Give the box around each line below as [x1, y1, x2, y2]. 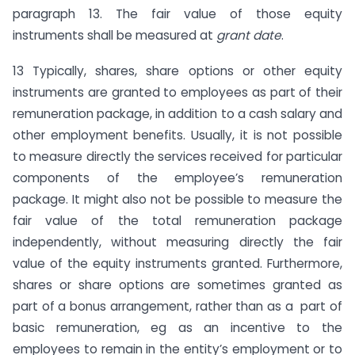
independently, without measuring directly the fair [13, 233, 342, 250]
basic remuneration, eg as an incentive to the [13, 319, 342, 336]
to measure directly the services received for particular [13, 147, 342, 165]
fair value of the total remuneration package [13, 212, 342, 229]
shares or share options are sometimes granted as [13, 276, 342, 293]
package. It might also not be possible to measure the [13, 190, 342, 208]
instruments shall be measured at [13, 27, 216, 44]
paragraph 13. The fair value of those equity [13, 6, 342, 23]
